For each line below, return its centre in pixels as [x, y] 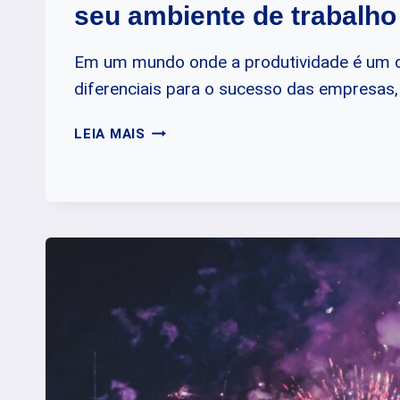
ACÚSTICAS [186, 173]
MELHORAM [185, 194]
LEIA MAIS [110, 134]
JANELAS [177, 151]
